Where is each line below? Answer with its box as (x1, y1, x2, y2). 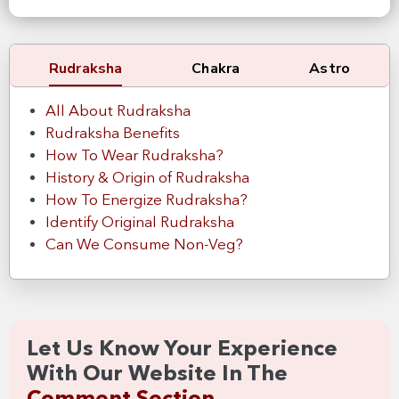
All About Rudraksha (45, 103, 191, 119)
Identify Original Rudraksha (45, 215, 234, 231)
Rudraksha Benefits (45, 126, 180, 142)
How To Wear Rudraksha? (45, 148, 224, 164)
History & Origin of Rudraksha (45, 170, 249, 186)
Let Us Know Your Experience (27, 338, 338, 361)
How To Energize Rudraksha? (45, 192, 248, 208)
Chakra (191, 58, 240, 78)
